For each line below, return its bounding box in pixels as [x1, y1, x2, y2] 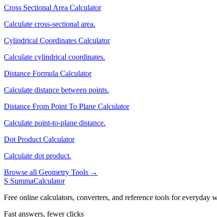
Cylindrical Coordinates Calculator [4, 36, 110, 45]
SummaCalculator [10, 177, 65, 186]
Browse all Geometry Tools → [4, 168, 98, 177]
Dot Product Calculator [4, 135, 75, 144]
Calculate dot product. [4, 152, 71, 160]
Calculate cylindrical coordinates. [4, 53, 105, 62]
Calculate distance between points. [4, 86, 109, 94]
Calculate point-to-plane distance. [4, 119, 106, 127]
